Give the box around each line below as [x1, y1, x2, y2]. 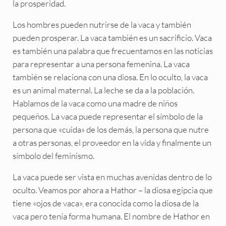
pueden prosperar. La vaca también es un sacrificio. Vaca [12, 32, 212, 43]
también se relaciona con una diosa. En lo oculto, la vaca [12, 71, 208, 82]
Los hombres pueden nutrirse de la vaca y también [12, 19, 191, 30]
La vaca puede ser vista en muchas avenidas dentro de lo [12, 171, 212, 182]
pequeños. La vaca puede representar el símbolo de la [12, 110, 203, 122]
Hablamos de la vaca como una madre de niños [12, 97, 178, 108]
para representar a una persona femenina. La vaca [12, 58, 190, 69]
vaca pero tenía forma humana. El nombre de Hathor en [12, 210, 210, 221]
